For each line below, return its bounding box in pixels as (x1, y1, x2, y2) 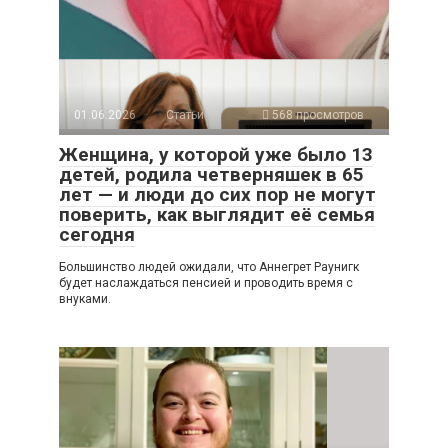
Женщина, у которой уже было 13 (59, 142, 373, 166)
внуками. (59, 291, 111, 306)
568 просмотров (269, 107, 364, 122)
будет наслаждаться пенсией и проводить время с (59, 275, 353, 290)
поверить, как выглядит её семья (59, 202, 375, 226)
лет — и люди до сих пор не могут (59, 182, 376, 206)
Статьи (166, 107, 204, 122)
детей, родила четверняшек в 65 (59, 162, 364, 186)
